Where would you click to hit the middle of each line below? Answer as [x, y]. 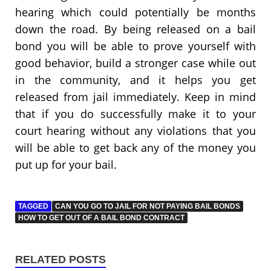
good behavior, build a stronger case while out [135, 63]
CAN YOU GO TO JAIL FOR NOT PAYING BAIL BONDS [148, 207]
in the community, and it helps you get [135, 80]
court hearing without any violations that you [135, 130]
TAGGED [33, 207]
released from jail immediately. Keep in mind [135, 96]
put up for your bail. [66, 164]
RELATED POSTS [60, 260]
